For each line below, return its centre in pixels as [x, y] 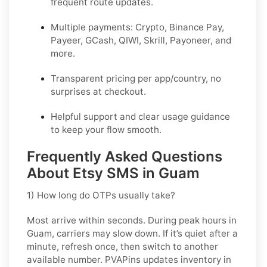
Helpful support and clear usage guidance [140, 117]
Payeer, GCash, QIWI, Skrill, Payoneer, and [141, 41]
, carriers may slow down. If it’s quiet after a [145, 234]
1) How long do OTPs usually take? [101, 195]
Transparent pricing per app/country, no [136, 79]
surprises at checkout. [98, 92]
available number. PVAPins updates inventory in [129, 260]
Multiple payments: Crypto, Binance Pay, [137, 27]
